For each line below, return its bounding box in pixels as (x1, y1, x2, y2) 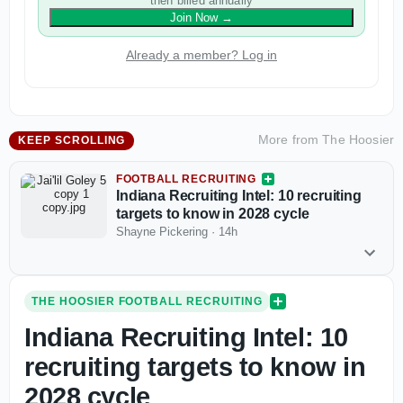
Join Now (170, 11, 218, 25)
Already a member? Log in (126, 48, 277, 63)
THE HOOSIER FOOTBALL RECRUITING (31, 295, 263, 309)
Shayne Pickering (116, 225, 208, 239)
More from (257, 132, 323, 148)
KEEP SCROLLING (18, 134, 126, 148)
